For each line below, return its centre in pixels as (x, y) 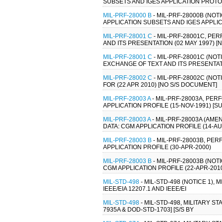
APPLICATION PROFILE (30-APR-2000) (157, 147)
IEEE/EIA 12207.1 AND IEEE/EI (145, 189)
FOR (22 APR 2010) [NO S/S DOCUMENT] (160, 84)
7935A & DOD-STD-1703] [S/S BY (148, 209)
